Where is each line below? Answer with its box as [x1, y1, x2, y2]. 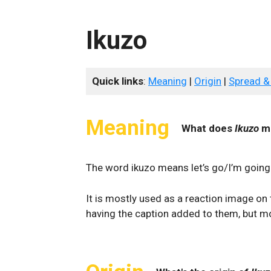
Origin [194, 75, 221, 87]
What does [181, 122, 235, 134]
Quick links [92, 75, 143, 87]
